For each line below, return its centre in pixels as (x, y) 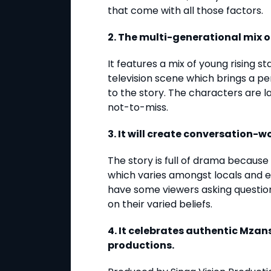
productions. (141, 246)
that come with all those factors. (185, 11)
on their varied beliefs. (160, 204)
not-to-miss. (138, 108)
